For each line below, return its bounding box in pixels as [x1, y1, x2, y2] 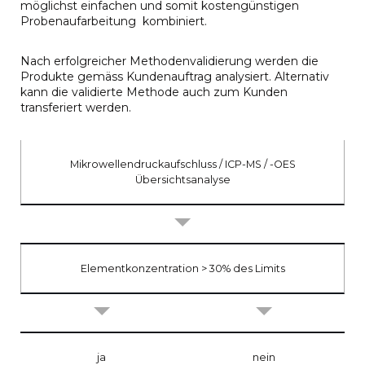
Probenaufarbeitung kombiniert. [20, 13, 207, 29]
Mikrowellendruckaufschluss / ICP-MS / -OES [69, 157, 296, 170]
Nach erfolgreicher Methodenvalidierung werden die [20, 53, 319, 68]
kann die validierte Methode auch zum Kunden [20, 84, 288, 99]
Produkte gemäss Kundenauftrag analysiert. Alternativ [20, 68, 329, 84]
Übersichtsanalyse [134, 173, 231, 186]
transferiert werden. [20, 99, 131, 115]
